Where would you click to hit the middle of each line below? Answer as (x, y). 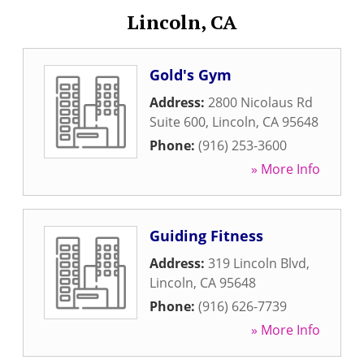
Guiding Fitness (206, 236)
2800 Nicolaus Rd (260, 102)
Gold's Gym (191, 75)
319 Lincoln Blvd (257, 263)
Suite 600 (178, 122)
